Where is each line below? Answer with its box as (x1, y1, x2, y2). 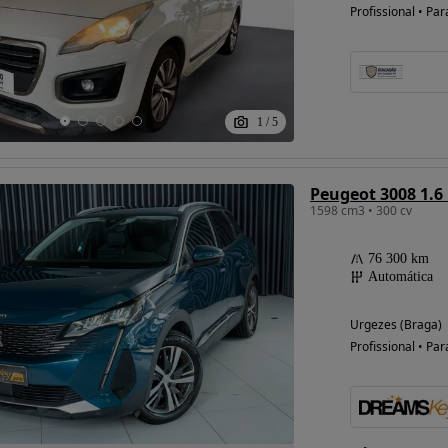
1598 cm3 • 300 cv (309, 202, 412, 220)
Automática (367, 269, 433, 285)
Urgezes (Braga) (349, 316, 442, 334)
